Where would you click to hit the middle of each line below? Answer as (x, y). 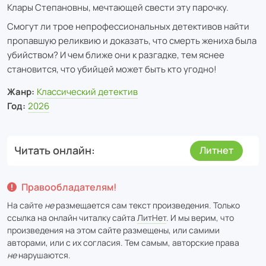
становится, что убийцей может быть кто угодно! (112, 69)
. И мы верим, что (200, 217)
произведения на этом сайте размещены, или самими (113, 230)
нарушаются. (44, 255)
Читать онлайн (53, 151)
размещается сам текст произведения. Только (147, 205)
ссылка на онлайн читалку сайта (72, 217)
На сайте (26, 205)
